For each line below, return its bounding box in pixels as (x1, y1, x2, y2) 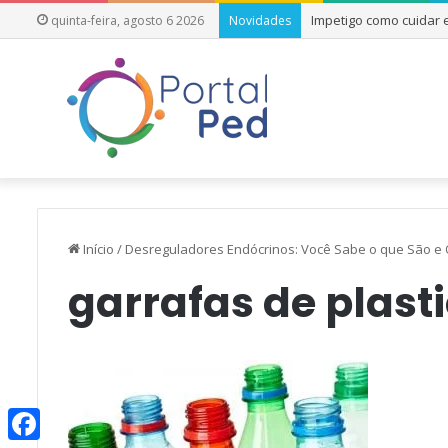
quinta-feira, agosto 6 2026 (48, 12, 204, 29)
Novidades (229, 12, 291, 29)
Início (80, 240, 114, 258)
